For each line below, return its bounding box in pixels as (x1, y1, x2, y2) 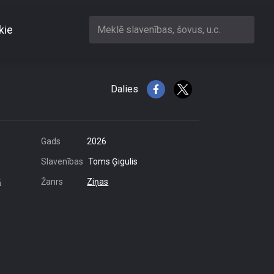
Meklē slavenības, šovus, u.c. (97, 23, 220, 35)
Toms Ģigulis (88, 157, 138, 166)
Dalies (111, 83, 138, 95)
